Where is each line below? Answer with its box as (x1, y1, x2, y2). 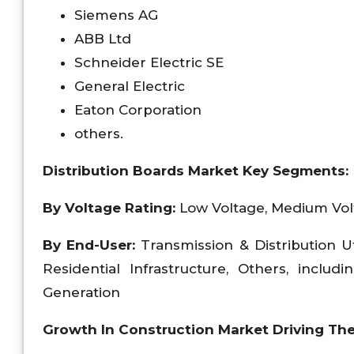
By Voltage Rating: (43, 199, 179, 216)
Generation (43, 284, 120, 300)
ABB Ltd (74, 30, 131, 47)
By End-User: (43, 236, 141, 253)
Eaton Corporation (74, 101, 201, 118)
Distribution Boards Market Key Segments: (43, 162, 348, 179)
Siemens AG (74, 6, 158, 23)
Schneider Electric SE (74, 54, 224, 70)
